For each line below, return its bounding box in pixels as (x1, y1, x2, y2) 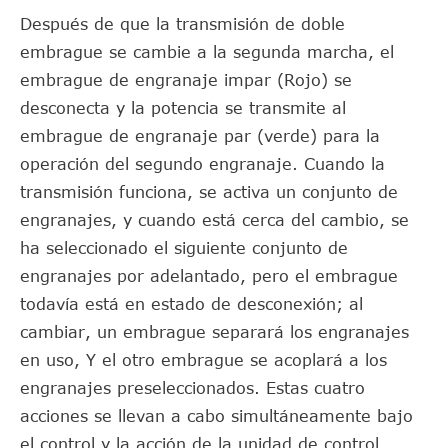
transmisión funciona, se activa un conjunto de (20, 183, 398, 201)
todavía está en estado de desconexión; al (20, 295, 363, 313)
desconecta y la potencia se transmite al (20, 99, 346, 117)
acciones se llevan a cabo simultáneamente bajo (20, 407, 413, 425)
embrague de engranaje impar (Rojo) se (20, 71, 352, 89)
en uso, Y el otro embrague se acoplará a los (20, 351, 387, 369)
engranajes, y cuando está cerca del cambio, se (20, 211, 409, 229)
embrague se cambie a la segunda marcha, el (20, 43, 394, 61)
